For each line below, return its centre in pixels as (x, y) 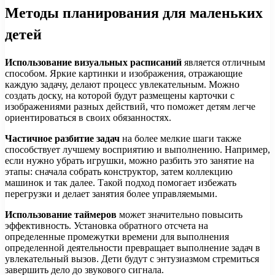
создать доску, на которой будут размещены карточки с (120, 95)
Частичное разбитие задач (62, 138)
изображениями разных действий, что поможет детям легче (130, 106)
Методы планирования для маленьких (134, 12)
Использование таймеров (61, 214)
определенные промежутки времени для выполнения (117, 236)
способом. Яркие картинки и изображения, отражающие (124, 73)
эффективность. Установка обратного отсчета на (107, 225)
